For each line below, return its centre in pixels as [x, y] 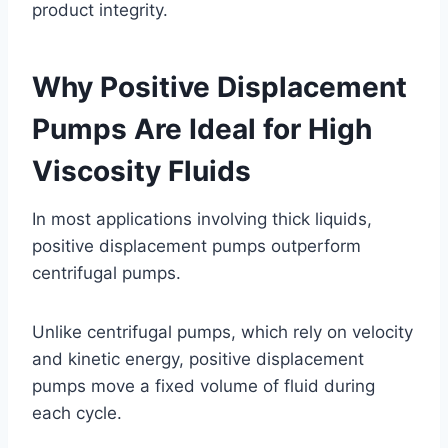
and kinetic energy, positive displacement [198, 358]
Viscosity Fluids [141, 170]
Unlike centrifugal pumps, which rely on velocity [222, 331]
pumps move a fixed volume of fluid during [203, 385]
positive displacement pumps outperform [196, 245]
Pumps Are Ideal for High [202, 128]
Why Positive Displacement [219, 86]
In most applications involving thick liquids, [202, 218]
